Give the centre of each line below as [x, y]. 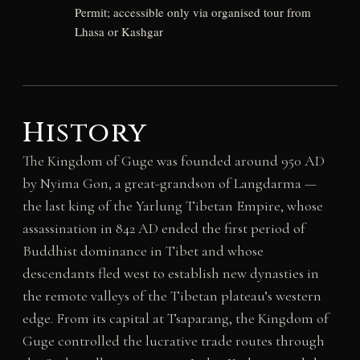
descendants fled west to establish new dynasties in [170, 273]
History [85, 133]
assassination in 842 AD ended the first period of [164, 228]
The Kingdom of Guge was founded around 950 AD [173, 160]
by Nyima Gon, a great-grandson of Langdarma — [169, 183]
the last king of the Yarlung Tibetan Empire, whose [172, 205]
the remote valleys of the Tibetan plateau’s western [172, 295]
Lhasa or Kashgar [119, 32]
